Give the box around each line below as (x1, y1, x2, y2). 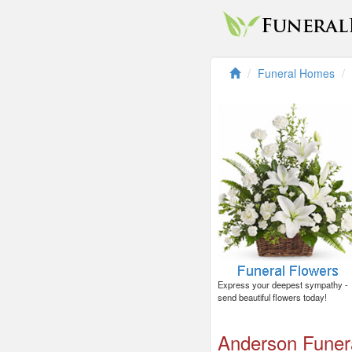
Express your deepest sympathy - (218, 278, 348, 291)
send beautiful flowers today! (218, 291, 327, 304)
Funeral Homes (258, 65, 335, 81)
